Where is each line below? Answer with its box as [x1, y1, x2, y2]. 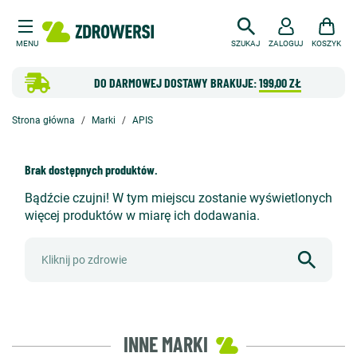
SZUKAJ [231, 39, 261, 48]
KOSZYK [312, 39, 341, 48]
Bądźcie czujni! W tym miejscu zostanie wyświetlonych [25, 190, 332, 206]
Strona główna [12, 115, 75, 126]
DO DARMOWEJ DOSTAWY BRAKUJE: [94, 75, 257, 90]
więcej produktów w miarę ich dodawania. [25, 208, 260, 223]
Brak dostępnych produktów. [25, 162, 158, 177]
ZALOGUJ [269, 39, 304, 48]
